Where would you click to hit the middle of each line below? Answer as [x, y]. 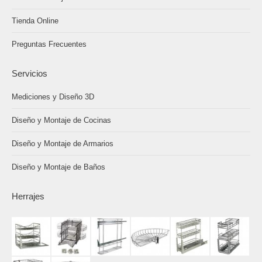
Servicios [30, 73]
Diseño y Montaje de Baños [58, 167]
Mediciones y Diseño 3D [53, 96]
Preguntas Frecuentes [49, 44]
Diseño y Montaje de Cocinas [61, 120]
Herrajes [28, 196]
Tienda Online [35, 20]
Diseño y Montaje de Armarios [63, 143]
